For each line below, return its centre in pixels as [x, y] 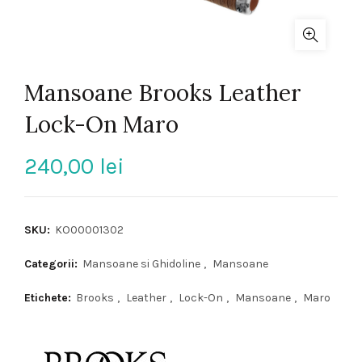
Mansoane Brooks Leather [163, 93]
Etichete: [49, 298]
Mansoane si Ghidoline [141, 264]
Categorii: [53, 264]
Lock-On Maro [101, 125]
